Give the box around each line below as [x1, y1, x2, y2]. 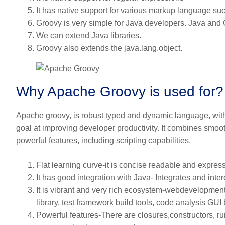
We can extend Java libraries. [36, 31, 141, 40]
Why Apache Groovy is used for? [16, 84, 223, 100]
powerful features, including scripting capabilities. [16, 136, 191, 145]
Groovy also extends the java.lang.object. [36, 44, 182, 53]
